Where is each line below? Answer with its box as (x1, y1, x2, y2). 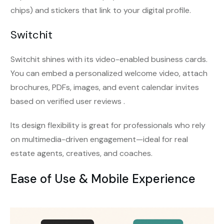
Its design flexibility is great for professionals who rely (10, 119, 205, 130)
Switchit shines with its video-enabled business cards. (10, 53, 207, 64)
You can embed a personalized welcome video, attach (10, 67, 207, 78)
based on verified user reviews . (10, 95, 125, 106)
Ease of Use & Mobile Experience (10, 170, 195, 186)
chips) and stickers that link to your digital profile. (10, 4, 191, 15)
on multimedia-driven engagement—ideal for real (10, 133, 188, 144)
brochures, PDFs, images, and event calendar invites (10, 81, 199, 92)
